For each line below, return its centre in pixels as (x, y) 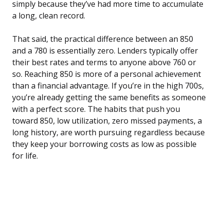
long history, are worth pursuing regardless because (109, 133)
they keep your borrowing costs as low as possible (104, 144)
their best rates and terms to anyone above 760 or (104, 63)
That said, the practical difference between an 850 (103, 39)
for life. (25, 156)
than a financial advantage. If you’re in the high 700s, (108, 86)
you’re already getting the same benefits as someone (109, 98)
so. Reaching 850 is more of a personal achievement (107, 74)
